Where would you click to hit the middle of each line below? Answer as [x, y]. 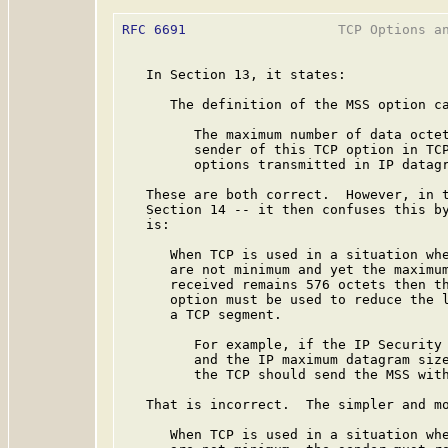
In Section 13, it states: [234, 74]
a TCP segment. [202, 314]
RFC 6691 [154, 29]
